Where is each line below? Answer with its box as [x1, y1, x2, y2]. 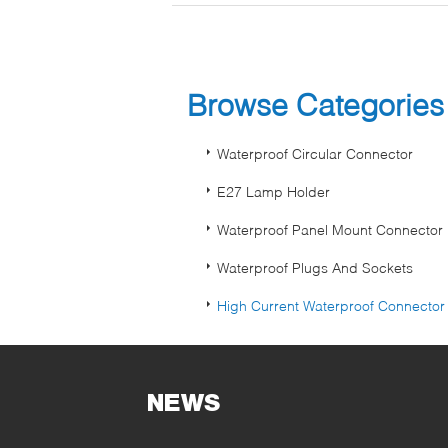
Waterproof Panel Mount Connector [217, 220, 443, 238]
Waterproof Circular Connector [217, 144, 413, 162]
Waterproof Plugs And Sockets [217, 258, 413, 276]
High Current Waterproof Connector [217, 296, 445, 314]
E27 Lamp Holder [217, 182, 330, 200]
